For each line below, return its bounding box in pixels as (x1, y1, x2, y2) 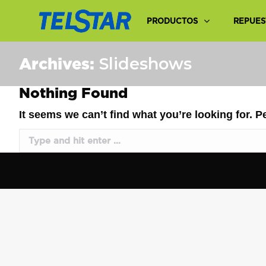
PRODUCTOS (146, 16, 198, 26)
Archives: (19, 54, 99, 73)
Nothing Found (19, 84, 128, 102)
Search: (18, 131, 58, 142)
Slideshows (99, 54, 192, 74)
